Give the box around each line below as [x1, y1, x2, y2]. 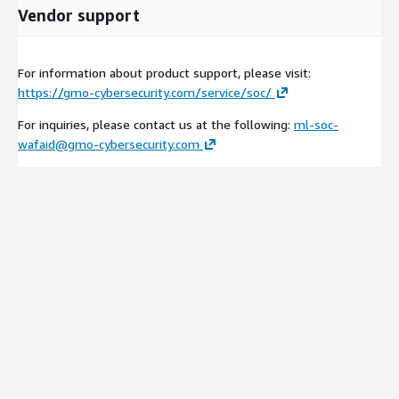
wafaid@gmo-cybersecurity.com [18, 135, 199, 151]
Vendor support [18, 4, 140, 25]
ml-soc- [294, 116, 338, 132]
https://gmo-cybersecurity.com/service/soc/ [18, 84, 272, 100]
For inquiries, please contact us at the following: [18, 116, 294, 132]
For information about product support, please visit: [18, 64, 311, 80]
